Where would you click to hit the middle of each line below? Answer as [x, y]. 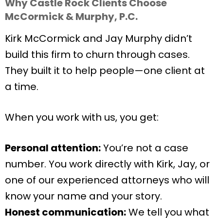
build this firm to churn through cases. [97, 54]
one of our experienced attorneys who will [107, 180]
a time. [22, 86]
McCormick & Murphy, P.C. [71, 16]
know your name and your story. [83, 196]
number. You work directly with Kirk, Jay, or [107, 164]
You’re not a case [145, 148]
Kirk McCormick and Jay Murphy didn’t [99, 38]
